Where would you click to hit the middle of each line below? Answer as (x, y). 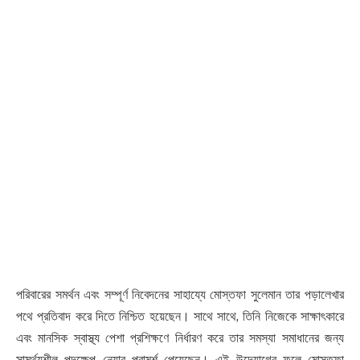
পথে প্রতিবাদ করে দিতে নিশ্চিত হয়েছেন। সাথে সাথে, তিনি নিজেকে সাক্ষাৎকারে (180, 317)
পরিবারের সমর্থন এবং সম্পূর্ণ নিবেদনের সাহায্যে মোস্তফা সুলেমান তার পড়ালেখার (180, 295)
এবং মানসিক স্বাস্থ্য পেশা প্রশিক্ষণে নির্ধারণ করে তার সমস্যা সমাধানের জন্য (180, 338)
